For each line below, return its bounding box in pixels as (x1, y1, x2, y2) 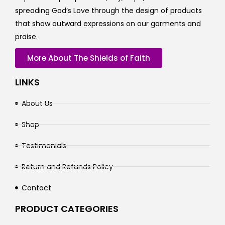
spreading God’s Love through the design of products (15, 5, 202, 16)
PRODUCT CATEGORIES (15, 202, 119, 215)
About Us (21, 98, 53, 108)
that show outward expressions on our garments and (15, 18, 201, 29)
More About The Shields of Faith (27, 52, 150, 63)
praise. (15, 31, 38, 42)
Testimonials (21, 140, 66, 151)
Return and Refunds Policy (21, 161, 113, 172)
